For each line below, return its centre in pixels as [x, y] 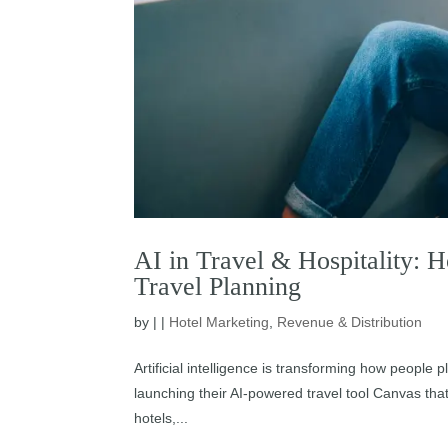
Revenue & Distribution [350, 321]
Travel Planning [218, 286]
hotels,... [161, 417]
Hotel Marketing [219, 321]
